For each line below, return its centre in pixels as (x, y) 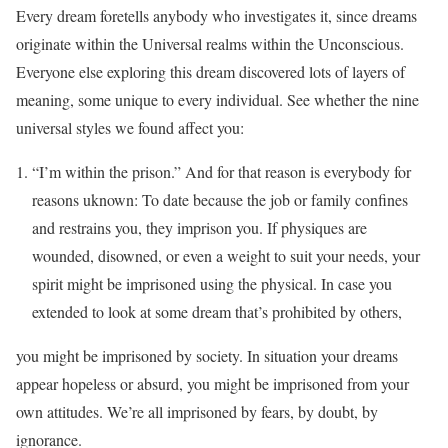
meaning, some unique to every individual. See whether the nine (217, 99)
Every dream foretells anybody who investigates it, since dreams (216, 15)
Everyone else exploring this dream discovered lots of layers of (210, 71)
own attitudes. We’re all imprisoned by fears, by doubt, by (197, 411)
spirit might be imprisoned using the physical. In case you (212, 283)
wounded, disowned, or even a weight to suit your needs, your (226, 255)
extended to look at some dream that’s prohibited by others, (217, 311)
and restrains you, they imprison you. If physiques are (199, 227)
